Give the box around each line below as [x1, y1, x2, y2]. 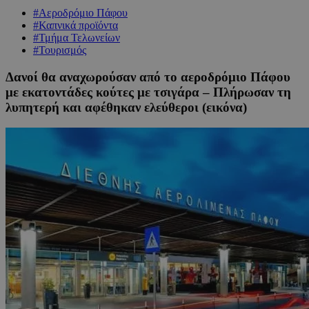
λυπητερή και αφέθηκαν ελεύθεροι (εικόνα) [6, 99, 247, 114]
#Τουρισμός [33, 43, 86, 56]
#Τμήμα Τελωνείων [33, 31, 120, 43]
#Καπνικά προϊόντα [33, 19, 118, 31]
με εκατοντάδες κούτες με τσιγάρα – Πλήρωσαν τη [6, 84, 291, 99]
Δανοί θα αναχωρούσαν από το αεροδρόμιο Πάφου [6, 69, 290, 84]
